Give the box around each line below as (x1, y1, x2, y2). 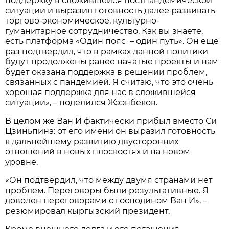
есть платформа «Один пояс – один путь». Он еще (5, 36, 219, 46)
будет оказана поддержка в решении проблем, (5, 66, 208, 77)
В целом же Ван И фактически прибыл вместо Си (5, 116, 217, 126)
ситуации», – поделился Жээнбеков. (5, 97, 158, 107)
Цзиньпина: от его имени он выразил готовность (5, 126, 216, 136)
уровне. (5, 156, 38, 167)
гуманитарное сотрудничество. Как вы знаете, (5, 26, 203, 36)
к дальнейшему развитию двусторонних (5, 136, 179, 146)
